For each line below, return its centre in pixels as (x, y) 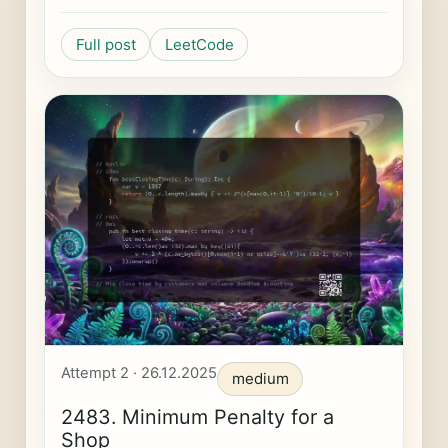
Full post (105, 44)
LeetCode (199, 44)
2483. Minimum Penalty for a (197, 417)
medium (260, 379)
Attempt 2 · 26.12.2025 (138, 373)
